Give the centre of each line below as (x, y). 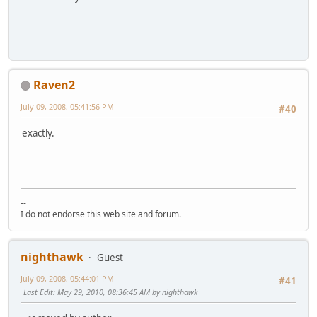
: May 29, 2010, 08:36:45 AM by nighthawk (125, 292)
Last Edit (38, 292)
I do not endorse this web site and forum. (101, 214)
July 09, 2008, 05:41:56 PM (67, 106)
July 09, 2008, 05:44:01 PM (67, 278)
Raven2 (54, 85)
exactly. (38, 133)
